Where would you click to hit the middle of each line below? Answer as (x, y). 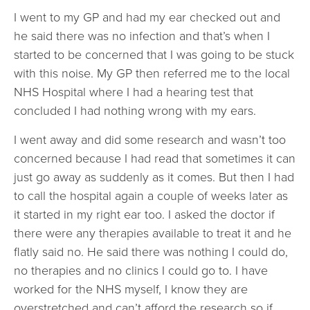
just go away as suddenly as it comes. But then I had (154, 177)
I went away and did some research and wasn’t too (150, 139)
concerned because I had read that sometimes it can (155, 158)
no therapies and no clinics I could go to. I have (141, 270)
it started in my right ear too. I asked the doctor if (144, 214)
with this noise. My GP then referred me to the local (152, 74)
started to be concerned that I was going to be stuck (154, 55)
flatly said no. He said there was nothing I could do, (151, 252)
